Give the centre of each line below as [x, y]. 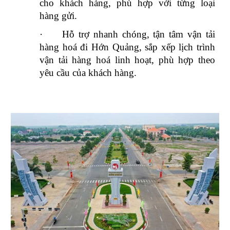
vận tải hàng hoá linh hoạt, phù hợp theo [127, 60]
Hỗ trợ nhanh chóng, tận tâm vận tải [139, 34]
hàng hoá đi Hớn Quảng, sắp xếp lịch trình [127, 47]
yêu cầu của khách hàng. [88, 72]
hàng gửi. [59, 15]
